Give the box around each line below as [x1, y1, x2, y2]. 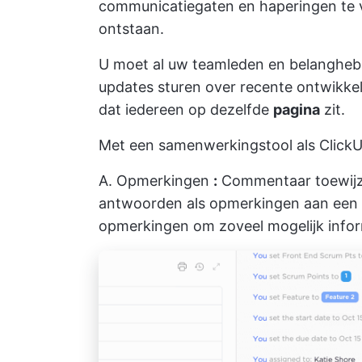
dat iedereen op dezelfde [99, 100, 273, 118]
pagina [273, 100, 320, 118]
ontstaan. [99, 19, 164, 37]
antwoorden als [99, 194, 209, 212]
